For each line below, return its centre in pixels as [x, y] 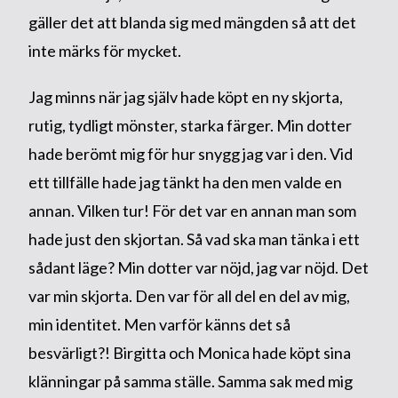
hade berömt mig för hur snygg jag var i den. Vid [190, 153]
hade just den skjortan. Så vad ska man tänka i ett [194, 239]
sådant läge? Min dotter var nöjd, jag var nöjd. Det [198, 267]
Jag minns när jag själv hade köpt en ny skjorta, [185, 96]
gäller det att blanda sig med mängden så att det [192, 22]
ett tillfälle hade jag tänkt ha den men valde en [185, 182]
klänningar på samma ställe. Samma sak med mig [190, 381]
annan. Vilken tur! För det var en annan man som [192, 210]
